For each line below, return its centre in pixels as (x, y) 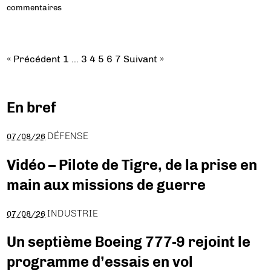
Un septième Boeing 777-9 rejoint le (129, 242)
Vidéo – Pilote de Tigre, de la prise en (132, 165)
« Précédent (34, 59)
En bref (32, 107)
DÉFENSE (68, 135)
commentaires (34, 7)
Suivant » (144, 59)
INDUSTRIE (73, 213)
